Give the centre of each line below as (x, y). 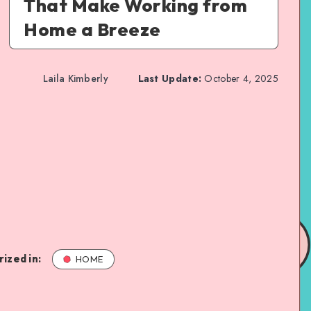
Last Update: (170, 78)
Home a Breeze (92, 29)
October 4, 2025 (240, 78)
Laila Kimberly (75, 78)
